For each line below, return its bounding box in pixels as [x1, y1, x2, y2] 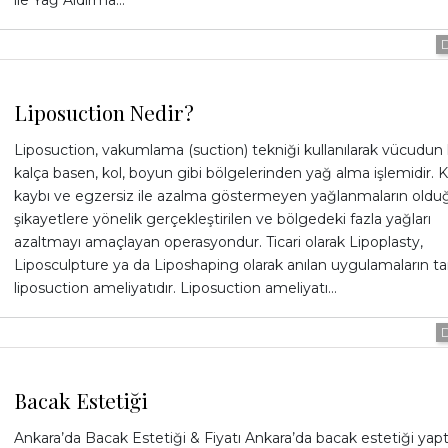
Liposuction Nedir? [13, 98, 194, 127]
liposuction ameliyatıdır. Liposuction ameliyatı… [13, 279, 337, 298]
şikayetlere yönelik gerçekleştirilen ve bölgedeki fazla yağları [13, 210, 431, 229]
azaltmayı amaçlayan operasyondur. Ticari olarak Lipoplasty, [13, 233, 423, 252]
